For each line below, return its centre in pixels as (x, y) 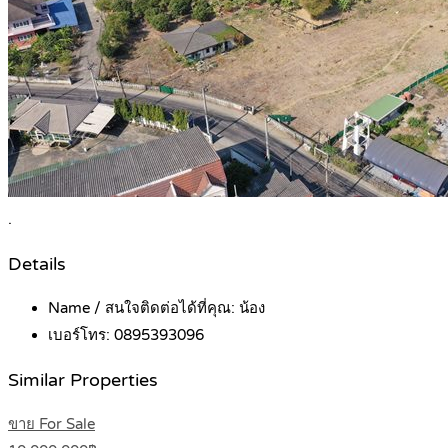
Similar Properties (83, 380)
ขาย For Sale (51, 424)
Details (37, 264)
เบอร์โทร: (81, 335)
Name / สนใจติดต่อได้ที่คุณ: (143, 308)
